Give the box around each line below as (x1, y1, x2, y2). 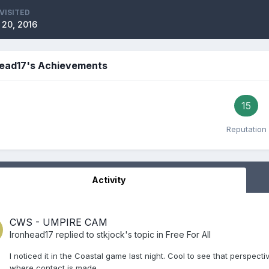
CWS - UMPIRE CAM (10, 216, 107, 228)
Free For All (166, 229, 211, 240)
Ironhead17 (10, 229, 53, 240)
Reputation (226, 124, 267, 134)
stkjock (97, 229, 125, 240)
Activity (91, 174, 125, 185)
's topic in (125, 229, 166, 240)
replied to (53, 229, 97, 240)
